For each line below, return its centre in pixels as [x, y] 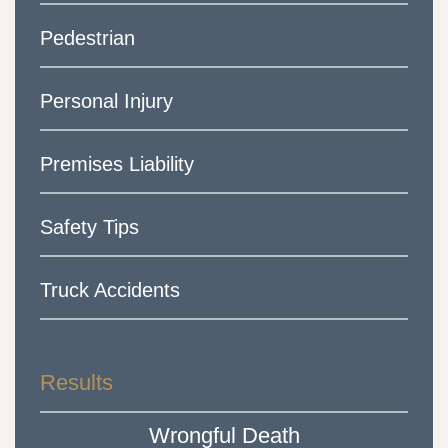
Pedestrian [87, 38]
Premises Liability [117, 164]
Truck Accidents [110, 290]
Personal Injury [106, 101]
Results [76, 383]
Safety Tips [89, 227]
